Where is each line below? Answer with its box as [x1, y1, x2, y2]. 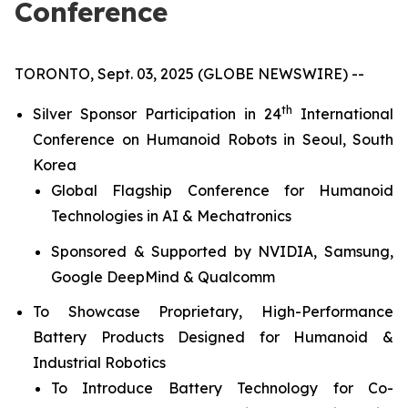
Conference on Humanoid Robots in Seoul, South [33, 130, 393, 148]
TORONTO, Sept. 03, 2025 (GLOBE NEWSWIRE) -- [15, 65, 364, 83]
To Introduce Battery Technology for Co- [51, 379, 393, 398]
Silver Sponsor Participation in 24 [33, 105, 281, 123]
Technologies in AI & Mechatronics [51, 207, 291, 225]
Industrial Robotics [33, 353, 166, 372]
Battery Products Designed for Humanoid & [33, 328, 393, 347]
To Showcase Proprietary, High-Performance [33, 302, 393, 321]
